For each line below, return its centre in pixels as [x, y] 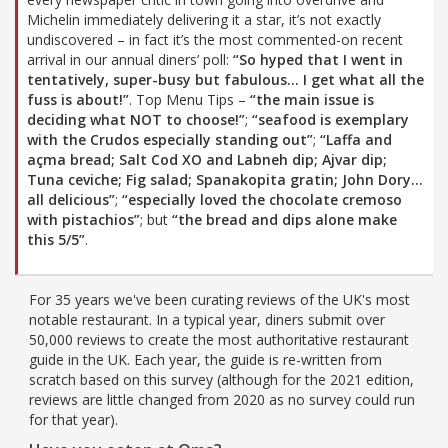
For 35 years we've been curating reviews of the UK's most [219, 299]
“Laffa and [356, 139]
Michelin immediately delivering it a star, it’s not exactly [204, 19]
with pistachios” [83, 219]
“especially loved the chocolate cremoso [262, 199]
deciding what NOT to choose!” [136, 119]
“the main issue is [312, 99]
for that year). [73, 419]
